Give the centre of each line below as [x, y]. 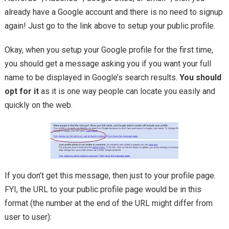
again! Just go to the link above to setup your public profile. [110, 26]
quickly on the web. [38, 105]
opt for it [21, 91]
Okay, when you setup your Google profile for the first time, [109, 50]
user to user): [28, 217]
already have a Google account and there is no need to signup [113, 12]
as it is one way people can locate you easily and [127, 91]
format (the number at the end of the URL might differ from [108, 203]
